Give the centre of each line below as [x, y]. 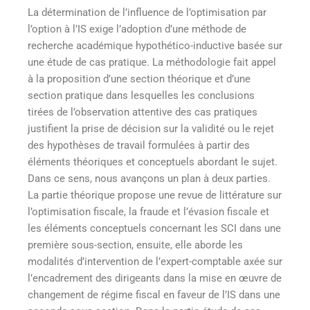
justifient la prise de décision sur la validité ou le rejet [151, 128]
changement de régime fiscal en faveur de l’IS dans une [154, 294]
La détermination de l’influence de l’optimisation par [147, 12]
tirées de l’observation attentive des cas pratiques [143, 112]
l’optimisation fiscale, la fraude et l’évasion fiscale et [148, 211]
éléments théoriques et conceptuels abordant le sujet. [153, 162]
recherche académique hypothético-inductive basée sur [155, 45]
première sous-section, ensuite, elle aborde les [135, 245]
